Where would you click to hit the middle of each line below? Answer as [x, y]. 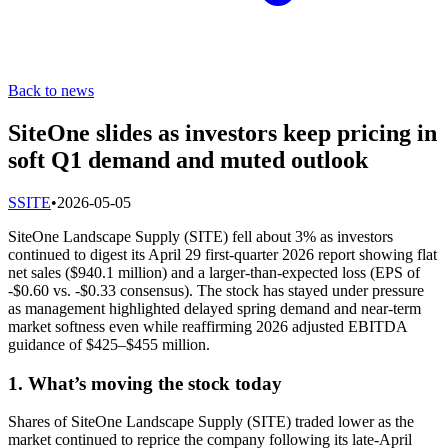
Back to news [51, 90]
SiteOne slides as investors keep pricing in [222, 132]
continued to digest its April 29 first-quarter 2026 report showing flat [222, 254]
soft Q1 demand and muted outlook [188, 159]
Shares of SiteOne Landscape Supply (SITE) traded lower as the [211, 422]
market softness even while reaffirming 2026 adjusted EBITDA [207, 326]
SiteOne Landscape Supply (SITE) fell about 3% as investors [200, 236]
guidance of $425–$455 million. [109, 344]
